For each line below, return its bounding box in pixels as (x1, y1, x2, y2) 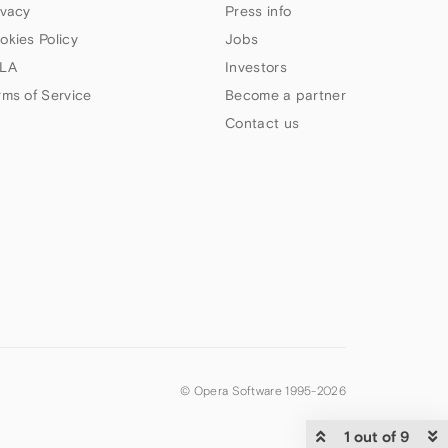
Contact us (225, 115, 300, 131)
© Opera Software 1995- (180, 383, 317, 398)
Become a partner (225, 87, 346, 103)
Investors (225, 59, 287, 75)
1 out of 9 (344, 428, 410, 445)
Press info (225, 3, 292, 19)
